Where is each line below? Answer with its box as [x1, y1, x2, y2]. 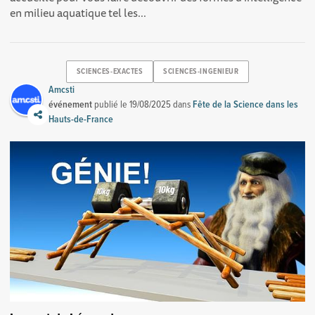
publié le [92, 98, 130, 111]
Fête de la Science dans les [193, 98, 299, 111]
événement [49, 98, 93, 111]
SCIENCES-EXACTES [76, 67, 143, 77]
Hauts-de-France [49, 112, 114, 126]
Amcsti [49, 83, 75, 96]
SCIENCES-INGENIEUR [163, 67, 239, 77]
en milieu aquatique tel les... [10, 3, 147, 22]
